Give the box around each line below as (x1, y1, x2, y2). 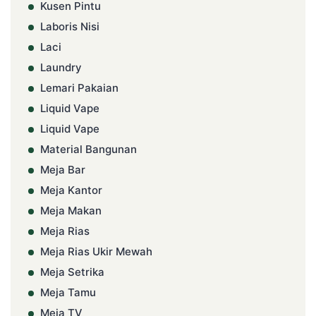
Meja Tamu (40, 286, 96, 300)
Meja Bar (40, 163, 85, 177)
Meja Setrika (40, 265, 104, 279)
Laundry (40, 61, 82, 75)
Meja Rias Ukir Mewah (40, 245, 152, 259)
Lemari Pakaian (40, 81, 119, 95)
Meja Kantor (40, 183, 102, 197)
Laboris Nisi (40, 20, 99, 34)
